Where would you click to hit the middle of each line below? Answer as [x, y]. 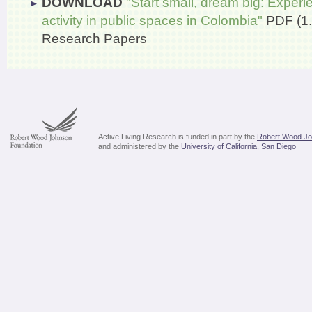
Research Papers [94, 39]
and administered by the [140, 146]
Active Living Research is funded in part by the [178, 136]
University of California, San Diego [239, 146]
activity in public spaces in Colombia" [152, 21]
